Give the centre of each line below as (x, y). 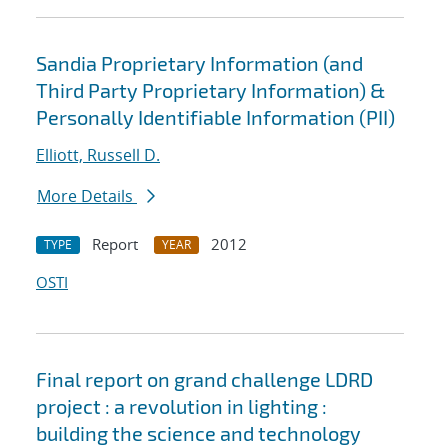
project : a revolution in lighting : (181, 406)
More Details (87, 196)
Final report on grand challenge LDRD (204, 379)
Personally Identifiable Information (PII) (215, 117)
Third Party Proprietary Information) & (210, 90)
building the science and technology (198, 433)
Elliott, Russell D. (98, 155)
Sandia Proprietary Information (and (199, 63)
